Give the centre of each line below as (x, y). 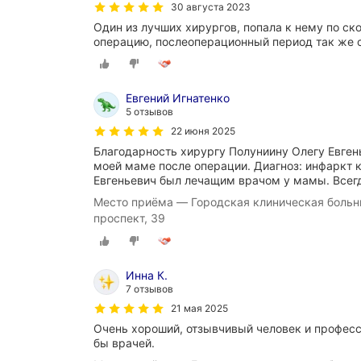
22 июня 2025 (203, 131)
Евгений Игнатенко (178, 98)
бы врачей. (124, 342)
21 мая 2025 (199, 308)
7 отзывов (149, 288)
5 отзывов (149, 111)
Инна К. (147, 275)
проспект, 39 (129, 218)
